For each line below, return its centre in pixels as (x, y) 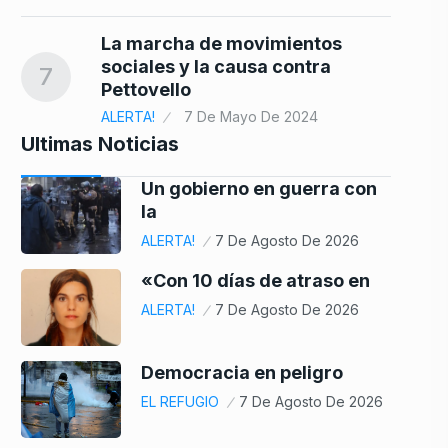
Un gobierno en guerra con (259, 189)
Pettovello (146, 90)
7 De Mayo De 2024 (251, 117)
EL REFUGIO (180, 402)
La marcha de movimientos (221, 44)
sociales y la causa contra (216, 67)
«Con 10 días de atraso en (255, 281)
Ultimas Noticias (100, 144)
